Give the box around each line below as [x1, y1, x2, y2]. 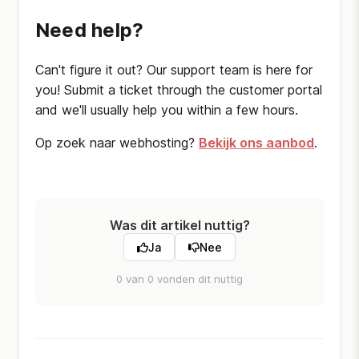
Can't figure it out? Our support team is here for [35, 62, 313, 78]
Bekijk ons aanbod [199, 135, 314, 151]
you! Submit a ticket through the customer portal [35, 82, 322, 98]
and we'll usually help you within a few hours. [35, 102, 298, 118]
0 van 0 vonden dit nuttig [116, 272, 243, 285]
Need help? [35, 18, 144, 42]
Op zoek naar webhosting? [35, 135, 199, 151]
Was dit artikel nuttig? [109, 217, 250, 233]
